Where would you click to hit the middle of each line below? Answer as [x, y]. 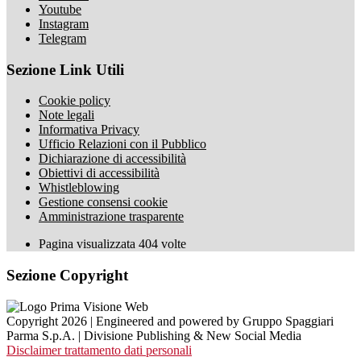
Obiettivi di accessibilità [99, 173]
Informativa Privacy [89, 130]
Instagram [64, 23]
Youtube [60, 9]
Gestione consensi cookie [103, 202]
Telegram [62, 38]
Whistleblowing [79, 188]
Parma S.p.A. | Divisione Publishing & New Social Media [154, 335]
